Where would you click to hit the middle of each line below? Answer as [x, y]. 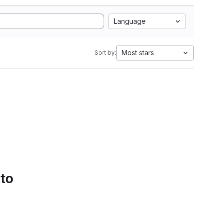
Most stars [138, 53]
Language [130, 21]
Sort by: [105, 53]
